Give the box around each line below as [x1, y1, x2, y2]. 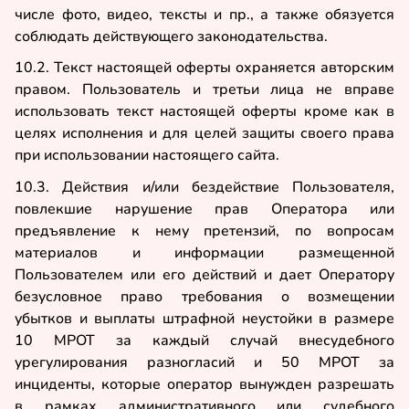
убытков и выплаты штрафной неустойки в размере [15, 309, 394, 330]
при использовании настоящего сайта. [15, 145, 279, 166]
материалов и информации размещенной [15, 243, 394, 264]
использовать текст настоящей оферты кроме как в [15, 101, 394, 122]
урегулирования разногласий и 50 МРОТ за [15, 352, 394, 373]
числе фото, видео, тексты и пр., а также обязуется [15, 4, 394, 25]
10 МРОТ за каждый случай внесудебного [15, 330, 394, 351]
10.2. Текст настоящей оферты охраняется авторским [15, 58, 394, 79]
